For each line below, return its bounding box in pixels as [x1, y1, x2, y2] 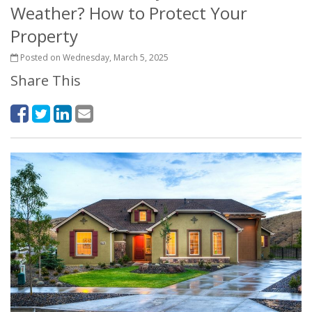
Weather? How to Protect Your [10, 1, 247, 24]
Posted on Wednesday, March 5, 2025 [18, 52, 169, 63]
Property [10, 24, 78, 47]
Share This [10, 71, 81, 90]
